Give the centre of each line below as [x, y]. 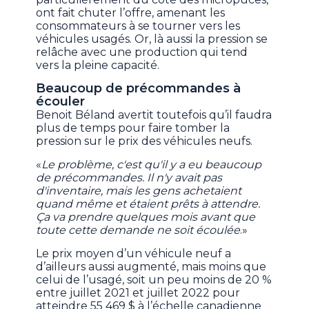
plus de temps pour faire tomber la [133, 128]
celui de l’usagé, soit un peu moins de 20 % [154, 280]
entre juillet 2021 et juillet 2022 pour [138, 293]
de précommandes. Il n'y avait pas [129, 178]
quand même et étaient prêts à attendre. [148, 204]
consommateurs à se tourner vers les [138, 26]
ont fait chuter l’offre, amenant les [131, 13]
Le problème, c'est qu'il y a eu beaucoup [152, 165]
